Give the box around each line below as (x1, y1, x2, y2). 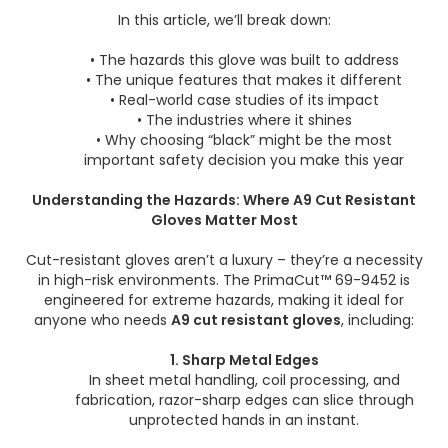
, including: (341, 310, 414, 330)
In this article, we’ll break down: (117, 10, 331, 30)
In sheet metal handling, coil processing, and (88, 370, 400, 390)
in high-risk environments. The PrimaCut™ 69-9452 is (38, 270, 410, 290)
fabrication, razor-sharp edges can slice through (74, 390, 414, 410)
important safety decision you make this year (84, 150, 404, 170)
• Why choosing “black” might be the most (96, 130, 392, 150)
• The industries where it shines (136, 110, 352, 130)
